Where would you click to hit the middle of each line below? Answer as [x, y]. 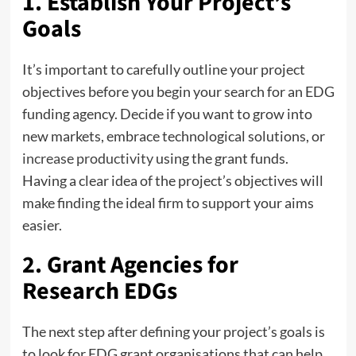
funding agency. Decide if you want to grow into [167, 113]
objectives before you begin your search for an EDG [178, 91]
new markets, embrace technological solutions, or [173, 135]
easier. [42, 224]
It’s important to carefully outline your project [163, 69]
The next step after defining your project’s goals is [173, 331]
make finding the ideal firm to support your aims [168, 202]
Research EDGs [99, 291]
